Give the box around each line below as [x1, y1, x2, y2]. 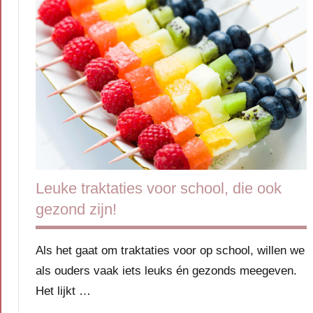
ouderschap [44, 39, 99, 52]
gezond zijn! [36, 200, 117, 218]
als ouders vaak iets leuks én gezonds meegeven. [36, 263, 297, 277]
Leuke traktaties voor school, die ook [36, 179, 282, 197]
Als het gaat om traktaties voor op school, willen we [36, 243, 305, 257]
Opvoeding [44, 3, 94, 15]
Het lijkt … [36, 284, 91, 298]
